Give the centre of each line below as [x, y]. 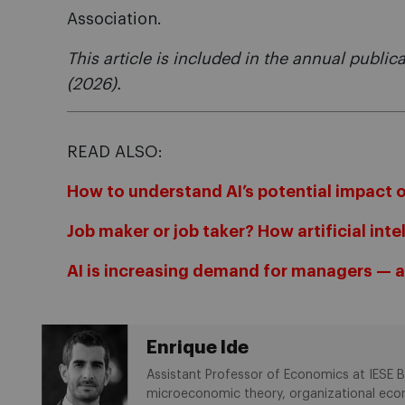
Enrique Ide [197, 348]
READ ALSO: [115, 152]
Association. [114, 19]
